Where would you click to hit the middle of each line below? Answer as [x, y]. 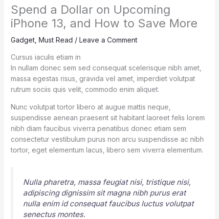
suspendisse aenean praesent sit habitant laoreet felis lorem [108, 118]
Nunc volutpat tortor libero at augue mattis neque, [90, 107]
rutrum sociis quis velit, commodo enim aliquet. [85, 89]
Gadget [22, 40]
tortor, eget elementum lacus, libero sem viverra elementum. [107, 150]
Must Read [55, 40]
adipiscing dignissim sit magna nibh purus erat [104, 193]
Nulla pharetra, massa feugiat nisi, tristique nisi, [107, 182]
